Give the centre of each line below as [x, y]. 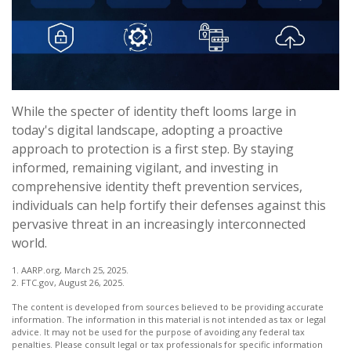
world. [29, 242]
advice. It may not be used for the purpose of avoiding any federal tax [158, 331]
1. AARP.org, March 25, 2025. [70, 270]
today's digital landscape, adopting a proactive [147, 130]
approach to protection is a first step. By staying [153, 148]
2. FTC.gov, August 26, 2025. [68, 282]
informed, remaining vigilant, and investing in [145, 167]
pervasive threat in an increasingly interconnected [159, 224]
